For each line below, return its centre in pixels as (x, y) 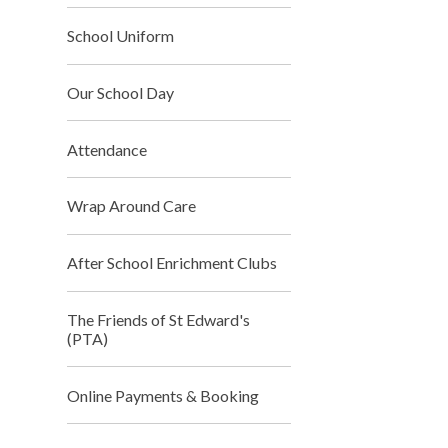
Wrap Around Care (132, 206)
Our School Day (121, 92)
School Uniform (121, 36)
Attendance (107, 149)
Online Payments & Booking (163, 395)
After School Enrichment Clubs (172, 263)
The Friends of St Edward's (159, 320)
